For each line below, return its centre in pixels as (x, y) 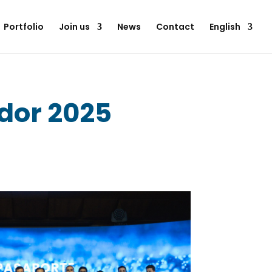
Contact (175, 27)
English (225, 27)
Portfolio (24, 27)
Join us (74, 27)
